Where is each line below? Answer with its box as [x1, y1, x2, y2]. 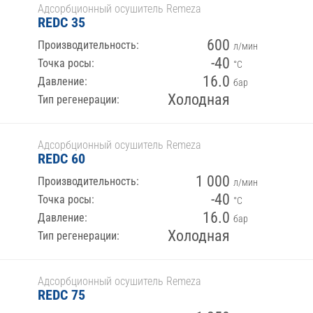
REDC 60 [38, 150, 85, 167]
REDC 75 [38, 286, 85, 303]
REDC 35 [38, 14, 85, 31]
